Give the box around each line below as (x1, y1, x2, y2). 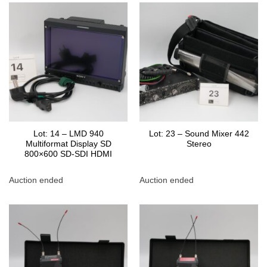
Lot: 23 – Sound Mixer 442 (148, 129, 249, 139)
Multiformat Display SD (25, 139, 111, 149)
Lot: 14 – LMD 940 (33, 129, 104, 139)
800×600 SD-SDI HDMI (24, 150, 112, 159)
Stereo (186, 139, 212, 149)
